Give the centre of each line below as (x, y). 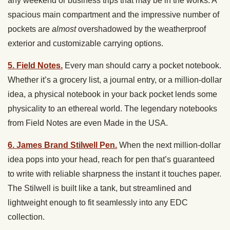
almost (64, 29)
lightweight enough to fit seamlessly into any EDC (98, 202)
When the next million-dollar (169, 145)
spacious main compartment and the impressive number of (113, 14)
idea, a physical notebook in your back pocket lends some (112, 94)
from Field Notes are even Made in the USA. (89, 123)
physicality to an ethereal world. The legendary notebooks (112, 108)
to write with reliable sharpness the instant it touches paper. (114, 174)
